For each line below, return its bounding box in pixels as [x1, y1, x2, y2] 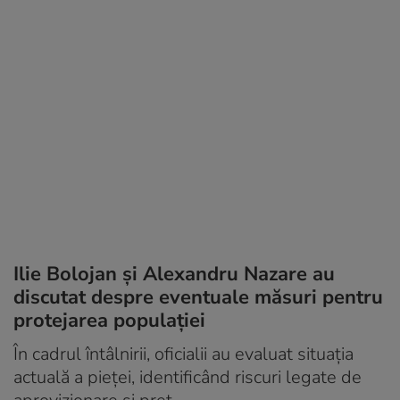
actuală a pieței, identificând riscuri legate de [13, 364, 362, 389]
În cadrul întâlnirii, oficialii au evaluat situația [13, 341, 354, 366]
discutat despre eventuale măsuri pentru [13, 283, 383, 311]
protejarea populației [13, 306, 205, 334]
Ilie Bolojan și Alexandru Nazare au [13, 260, 335, 287]
